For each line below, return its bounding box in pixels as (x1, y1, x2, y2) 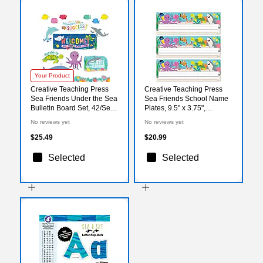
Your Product (35, 72, 70, 79)
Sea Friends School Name (144, 94, 228, 103)
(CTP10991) (31, 113, 70, 122)
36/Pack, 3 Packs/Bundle (144, 113, 224, 122)
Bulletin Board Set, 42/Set (31, 103, 112, 112)
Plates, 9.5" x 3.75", (144, 103, 205, 112)
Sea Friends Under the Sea (31, 94, 117, 103)
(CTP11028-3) (144, 122, 190, 131)
